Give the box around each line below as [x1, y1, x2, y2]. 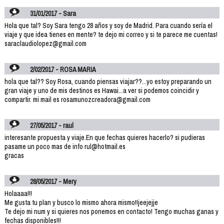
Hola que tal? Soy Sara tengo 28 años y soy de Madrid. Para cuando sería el [4, 20, 212, 30]
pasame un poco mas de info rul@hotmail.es [4, 141, 125, 151]
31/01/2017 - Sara [30, 8, 76, 18]
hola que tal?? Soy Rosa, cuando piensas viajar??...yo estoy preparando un [4, 76, 211, 86]
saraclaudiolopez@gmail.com [4, 38, 86, 48]
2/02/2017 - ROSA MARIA [30, 64, 96, 74]
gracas [4, 150, 24, 160]
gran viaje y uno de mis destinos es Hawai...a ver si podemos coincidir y [4, 85, 199, 95]
